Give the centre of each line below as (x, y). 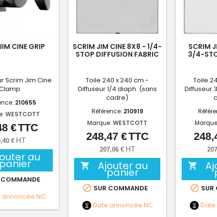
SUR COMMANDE (120, 188)
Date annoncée (117, 205)
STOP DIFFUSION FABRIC (117, 54)
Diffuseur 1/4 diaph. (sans (117, 89)
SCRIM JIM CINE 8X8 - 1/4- (117, 47)
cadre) (117, 98)
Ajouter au (123, 166)
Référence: (107, 111)
